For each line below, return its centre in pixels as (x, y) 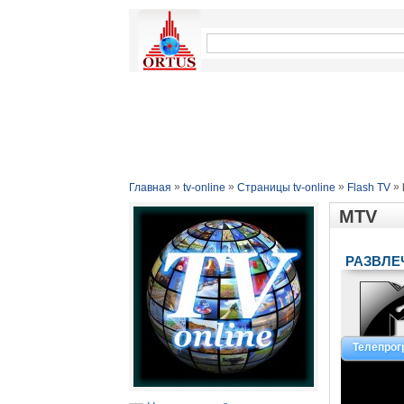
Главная (150, 188)
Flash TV (369, 188)
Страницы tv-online (286, 188)
